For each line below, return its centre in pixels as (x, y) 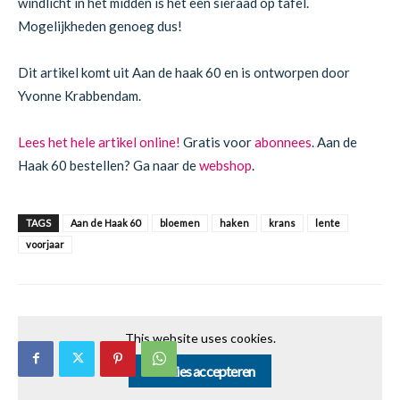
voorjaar (45, 244)
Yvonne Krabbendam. (79, 95)
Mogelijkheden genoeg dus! (100, 25)
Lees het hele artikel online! (99, 142)
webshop (225, 165)
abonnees (283, 142)
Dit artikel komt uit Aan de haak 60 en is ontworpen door (184, 72)
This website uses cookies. (200, 337)
